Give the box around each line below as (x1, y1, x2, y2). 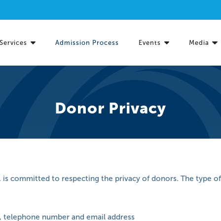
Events (139, 38, 161, 46)
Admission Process (55, 38, 119, 46)
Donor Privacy (55, 99, 166, 118)
